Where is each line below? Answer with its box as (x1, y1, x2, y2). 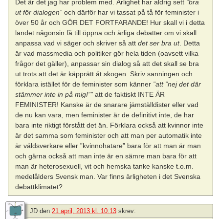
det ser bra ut (138, 39, 180, 47)
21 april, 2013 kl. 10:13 (52, 207, 116, 215)
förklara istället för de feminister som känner (15, 80, 153, 88)
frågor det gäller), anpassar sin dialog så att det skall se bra (15, 60, 199, 68)
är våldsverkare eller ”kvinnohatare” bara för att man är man (15, 142, 201, 150)
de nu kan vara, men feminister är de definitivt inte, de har (15, 111, 195, 119)
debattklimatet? (15, 183, 63, 191)
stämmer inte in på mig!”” (15, 90, 93, 99)
